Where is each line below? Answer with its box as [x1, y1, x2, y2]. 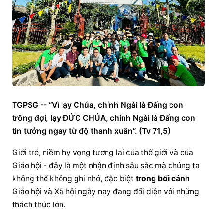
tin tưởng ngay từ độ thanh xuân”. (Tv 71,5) [12, 126, 171, 136]
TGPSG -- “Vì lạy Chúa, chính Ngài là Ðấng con [12, 100, 184, 110]
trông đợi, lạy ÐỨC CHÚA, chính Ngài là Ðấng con [12, 113, 196, 123]
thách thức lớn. [12, 200, 66, 210]
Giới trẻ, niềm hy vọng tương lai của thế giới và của [12, 148, 194, 157]
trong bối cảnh [136, 174, 190, 184]
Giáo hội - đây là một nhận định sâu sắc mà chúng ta [12, 161, 200, 170]
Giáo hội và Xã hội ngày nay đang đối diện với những [12, 187, 200, 197]
